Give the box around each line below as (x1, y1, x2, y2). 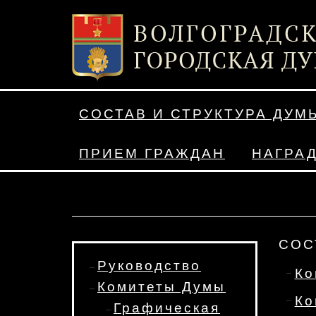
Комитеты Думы (97, 279, 226, 294)
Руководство (97, 258, 201, 273)
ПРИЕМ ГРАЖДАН (79, 146, 225, 161)
